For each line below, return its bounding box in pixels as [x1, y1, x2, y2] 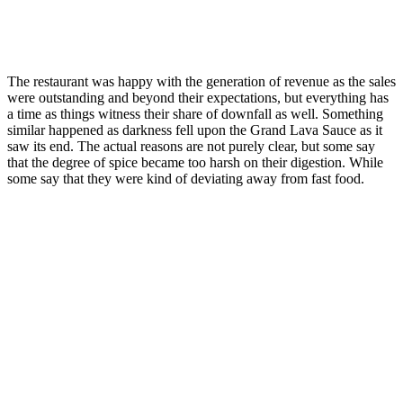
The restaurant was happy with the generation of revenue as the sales [7, 74, 396, 90]
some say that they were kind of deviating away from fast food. [7, 171, 364, 187]
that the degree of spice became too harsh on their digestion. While [7, 155, 383, 171]
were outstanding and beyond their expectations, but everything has [7, 90, 389, 106]
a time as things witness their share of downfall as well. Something [7, 106, 383, 122]
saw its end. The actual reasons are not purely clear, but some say [7, 139, 375, 155]
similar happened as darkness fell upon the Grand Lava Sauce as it [7, 122, 382, 139]
